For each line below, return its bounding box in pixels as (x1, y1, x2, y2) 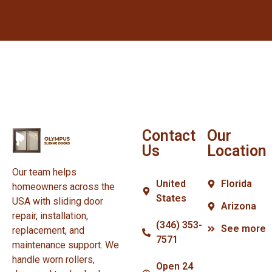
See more (220, 222, 266, 234)
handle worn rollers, (12, 253, 95, 265)
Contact (142, 126, 196, 144)
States (155, 192, 186, 204)
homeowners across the (12, 180, 115, 192)
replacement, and (12, 224, 84, 236)
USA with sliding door (12, 195, 103, 207)
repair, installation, (12, 209, 88, 222)
